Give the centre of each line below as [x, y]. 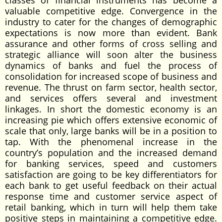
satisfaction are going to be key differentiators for [111, 174]
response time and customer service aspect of [111, 196]
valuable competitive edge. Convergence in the [111, 11]
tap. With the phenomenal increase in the [111, 142]
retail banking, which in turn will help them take [111, 207]
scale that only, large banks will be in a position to [111, 131]
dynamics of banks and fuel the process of [111, 65]
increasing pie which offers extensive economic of [111, 120]
